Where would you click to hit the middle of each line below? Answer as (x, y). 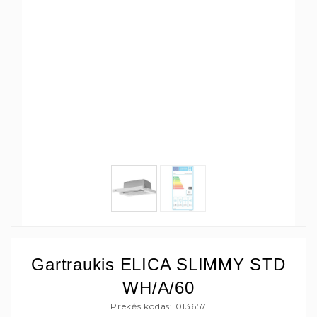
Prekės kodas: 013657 (158, 306)
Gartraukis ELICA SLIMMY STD (158, 264)
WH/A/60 (158, 287)
